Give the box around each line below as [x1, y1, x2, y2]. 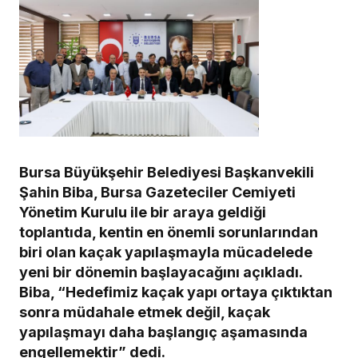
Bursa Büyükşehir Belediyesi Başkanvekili [19, 164, 314, 181]
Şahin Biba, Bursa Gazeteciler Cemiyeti [19, 184, 296, 201]
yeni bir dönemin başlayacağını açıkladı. [19, 264, 302, 281]
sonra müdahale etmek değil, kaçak [19, 304, 270, 321]
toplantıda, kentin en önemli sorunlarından [19, 224, 318, 241]
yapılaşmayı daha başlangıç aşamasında [19, 324, 308, 341]
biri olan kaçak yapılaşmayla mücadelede [19, 244, 312, 261]
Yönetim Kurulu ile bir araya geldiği [19, 204, 266, 221]
